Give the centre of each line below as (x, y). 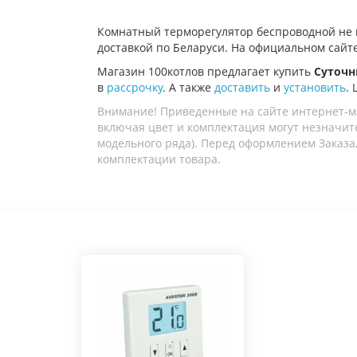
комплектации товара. (159, 159)
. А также (188, 88)
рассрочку (135, 88)
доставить (242, 88)
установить (315, 88)
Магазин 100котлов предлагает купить (206, 72)
